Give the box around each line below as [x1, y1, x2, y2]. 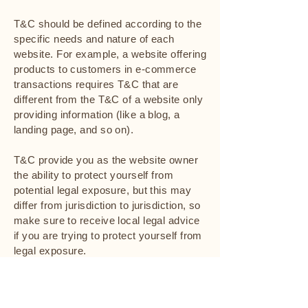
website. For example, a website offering [14, 48, 206, 60]
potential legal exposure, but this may [14, 184, 192, 196]
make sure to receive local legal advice [14, 214, 200, 226]
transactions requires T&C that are [14, 78, 179, 90]
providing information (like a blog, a [14, 109, 180, 120]
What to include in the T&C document [14, 274, 204, 285]
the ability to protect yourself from [14, 169, 174, 181]
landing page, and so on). [14, 124, 149, 135]
